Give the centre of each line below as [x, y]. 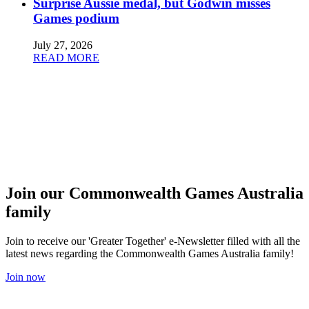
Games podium [76, 19]
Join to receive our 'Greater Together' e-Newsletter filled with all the [153, 241]
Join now [26, 277]
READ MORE [66, 57]
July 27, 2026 [63, 45]
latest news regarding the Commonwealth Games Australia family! [150, 253]
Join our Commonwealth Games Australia [154, 193]
